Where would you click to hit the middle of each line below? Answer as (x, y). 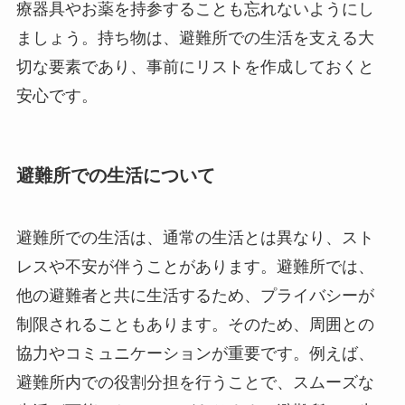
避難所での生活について (115, 175)
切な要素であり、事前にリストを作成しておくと (195, 66)
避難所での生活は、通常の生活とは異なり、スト (195, 238)
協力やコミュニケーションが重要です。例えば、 (195, 354)
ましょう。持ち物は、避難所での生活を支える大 (195, 38)
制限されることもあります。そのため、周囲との (195, 325)
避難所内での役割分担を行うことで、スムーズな (195, 383)
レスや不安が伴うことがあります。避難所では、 (195, 267)
